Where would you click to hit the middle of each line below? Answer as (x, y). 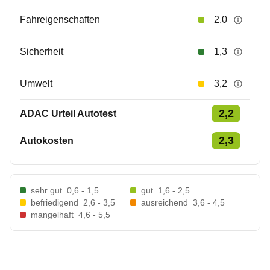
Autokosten (47, 140)
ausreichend (165, 202)
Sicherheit (42, 52)
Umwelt (36, 83)
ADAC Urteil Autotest (68, 113)
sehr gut (46, 190)
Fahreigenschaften (60, 20)
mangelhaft (52, 215)
